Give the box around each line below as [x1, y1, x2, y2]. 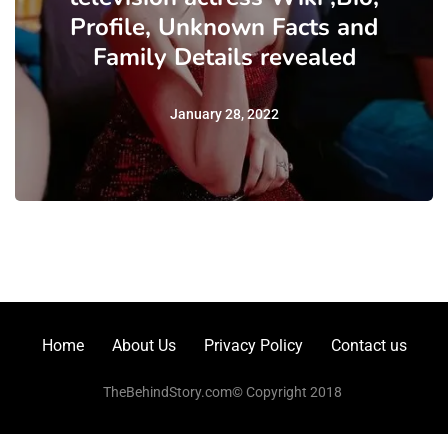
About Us [111, 336, 176, 356]
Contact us [330, 336, 407, 356]
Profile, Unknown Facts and [70, 11, 378, 44]
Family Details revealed [92, 41, 356, 74]
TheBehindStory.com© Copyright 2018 [103, 384, 345, 401]
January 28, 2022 [169, 106, 279, 123]
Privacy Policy [203, 336, 303, 356]
